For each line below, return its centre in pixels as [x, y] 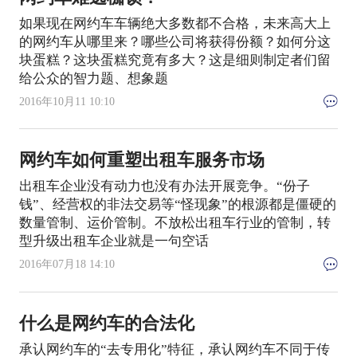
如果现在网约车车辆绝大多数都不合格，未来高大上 [175, 23]
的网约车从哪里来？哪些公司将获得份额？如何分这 [175, 41]
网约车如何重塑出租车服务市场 [141, 161]
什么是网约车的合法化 [106, 323]
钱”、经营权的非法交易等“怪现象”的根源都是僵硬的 [177, 205]
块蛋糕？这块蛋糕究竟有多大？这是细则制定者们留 [175, 60]
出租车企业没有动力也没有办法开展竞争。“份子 [164, 186]
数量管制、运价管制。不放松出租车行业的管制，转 [175, 223]
